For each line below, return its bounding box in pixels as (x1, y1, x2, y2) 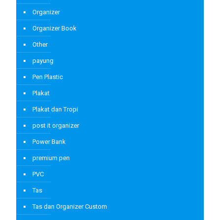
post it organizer (32, 122, 79, 130)
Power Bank (32, 138, 66, 146)
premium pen (32, 154, 70, 162)
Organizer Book (32, 25, 77, 32)
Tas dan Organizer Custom (32, 203, 107, 211)
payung (32, 57, 54, 65)
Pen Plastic (32, 73, 63, 81)
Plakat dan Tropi (32, 106, 78, 113)
